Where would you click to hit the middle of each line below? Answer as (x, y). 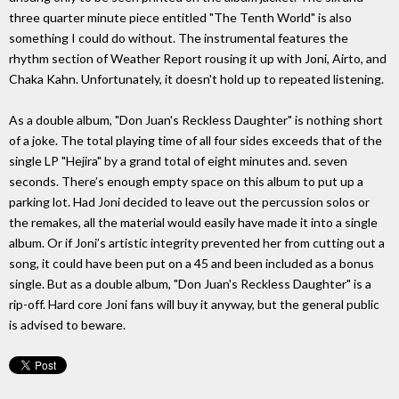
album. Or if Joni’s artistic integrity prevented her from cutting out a (197, 243)
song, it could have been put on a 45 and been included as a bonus (191, 264)
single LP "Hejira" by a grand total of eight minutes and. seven (178, 161)
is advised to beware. (67, 325)
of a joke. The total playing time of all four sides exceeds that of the (195, 141)
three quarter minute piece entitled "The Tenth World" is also (180, 18)
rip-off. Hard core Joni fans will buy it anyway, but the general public (194, 305)
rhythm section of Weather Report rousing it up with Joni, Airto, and (198, 59)
